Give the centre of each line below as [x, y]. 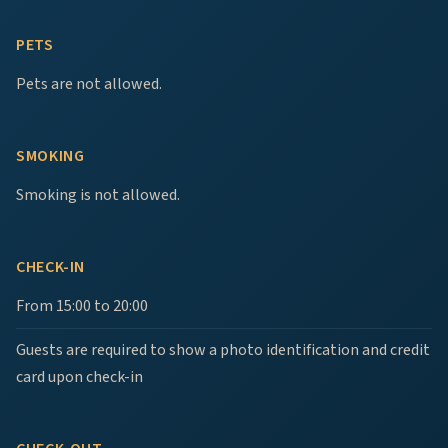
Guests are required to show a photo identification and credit [223, 350]
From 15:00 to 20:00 [82, 306]
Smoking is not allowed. [98, 195]
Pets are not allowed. [89, 84]
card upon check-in [79, 377]
